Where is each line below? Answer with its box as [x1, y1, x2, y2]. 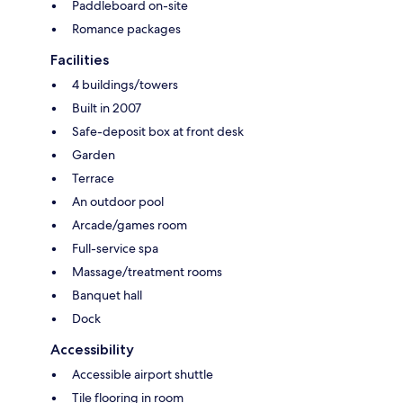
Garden [72, 146, 115, 163]
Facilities [50, 50, 109, 68]
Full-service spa [72, 239, 158, 256]
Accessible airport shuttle [72, 365, 213, 382]
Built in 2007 [72, 99, 141, 116]
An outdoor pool [72, 193, 164, 210]
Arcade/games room [72, 216, 187, 233]
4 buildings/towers [72, 76, 178, 93]
